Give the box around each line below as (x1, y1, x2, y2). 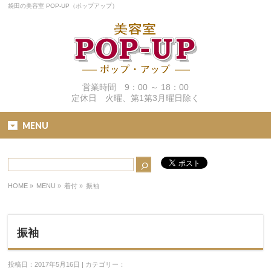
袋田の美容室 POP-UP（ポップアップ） (8, 2, 119, 9)
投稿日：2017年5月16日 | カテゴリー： (8, 261, 126, 268)
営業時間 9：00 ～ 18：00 (82, 82, 189, 92)
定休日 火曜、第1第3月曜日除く (71, 93, 200, 103)
